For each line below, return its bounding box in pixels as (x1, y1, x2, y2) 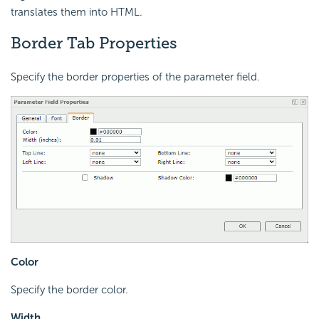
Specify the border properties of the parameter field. (11, 70, 260, 84)
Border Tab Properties (11, 33, 177, 53)
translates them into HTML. (11, 5, 142, 19)
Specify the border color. (11, 283, 128, 296)
